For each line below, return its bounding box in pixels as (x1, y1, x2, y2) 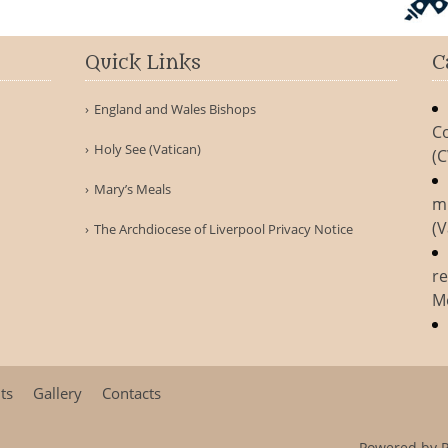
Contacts (102, 383, 161, 403)
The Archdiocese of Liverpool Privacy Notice (94, 220, 354, 238)
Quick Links (85, 52, 202, 74)
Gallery (33, 383, 82, 403)
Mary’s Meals (94, 180, 172, 198)
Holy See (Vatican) (94, 140, 202, 158)
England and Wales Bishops (94, 100, 257, 118)
